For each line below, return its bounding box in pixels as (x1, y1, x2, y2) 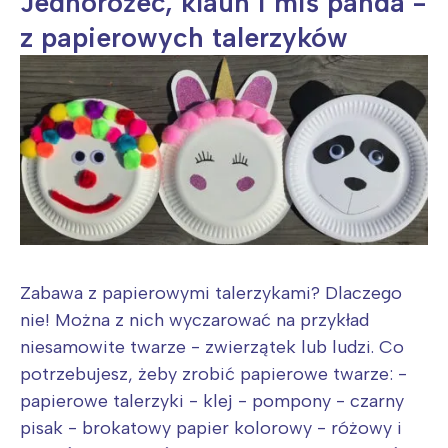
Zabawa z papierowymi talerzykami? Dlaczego (20, 281, 402, 304)
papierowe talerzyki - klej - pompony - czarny (20, 389, 404, 412)
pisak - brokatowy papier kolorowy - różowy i (20, 416, 402, 439)
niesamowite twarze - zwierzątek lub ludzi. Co (20, 335, 404, 358)
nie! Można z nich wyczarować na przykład (20, 308, 369, 331)
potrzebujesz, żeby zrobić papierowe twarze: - (20, 362, 407, 385)
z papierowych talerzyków (20, 21, 348, 55)
